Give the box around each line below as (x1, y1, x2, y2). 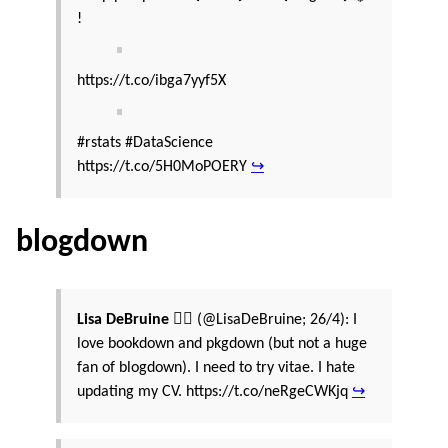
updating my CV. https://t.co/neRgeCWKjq (77, 383, 352, 400)
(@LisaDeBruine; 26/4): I (193, 311, 357, 328)
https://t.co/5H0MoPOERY (77, 158, 251, 175)
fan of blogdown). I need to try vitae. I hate (77, 359, 355, 376)
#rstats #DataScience (77, 134, 213, 151)
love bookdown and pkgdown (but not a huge (77, 335, 367, 352)
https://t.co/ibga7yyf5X (77, 72, 226, 89)
